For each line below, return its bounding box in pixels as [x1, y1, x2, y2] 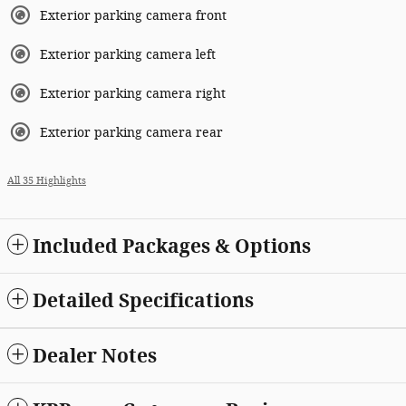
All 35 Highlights [7, 174, 86, 187]
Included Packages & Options [33, 234, 311, 257]
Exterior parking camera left [40, 46, 216, 63]
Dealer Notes [33, 343, 157, 367]
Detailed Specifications [33, 288, 254, 312]
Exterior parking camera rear [40, 124, 223, 140]
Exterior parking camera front [40, 7, 227, 24]
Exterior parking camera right [40, 85, 226, 101]
